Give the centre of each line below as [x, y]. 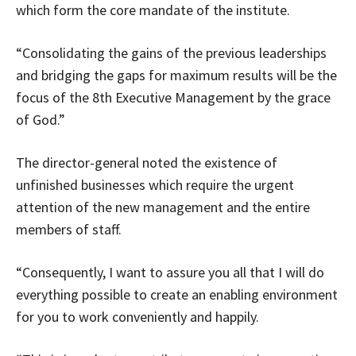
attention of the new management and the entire [163, 207]
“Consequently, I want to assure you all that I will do [170, 273]
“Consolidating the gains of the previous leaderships [171, 53]
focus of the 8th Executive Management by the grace [173, 98]
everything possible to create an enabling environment [177, 295]
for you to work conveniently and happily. [137, 317]
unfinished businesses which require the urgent [155, 185]
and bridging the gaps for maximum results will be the [176, 75]
